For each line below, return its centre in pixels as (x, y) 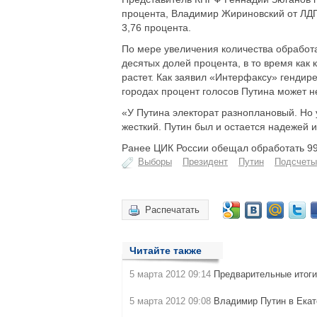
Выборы (155, 162)
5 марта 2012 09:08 (170, 301)
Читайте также (166, 250)
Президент (205, 162)
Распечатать (172, 210)
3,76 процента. (156, 28)
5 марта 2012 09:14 (170, 274)
